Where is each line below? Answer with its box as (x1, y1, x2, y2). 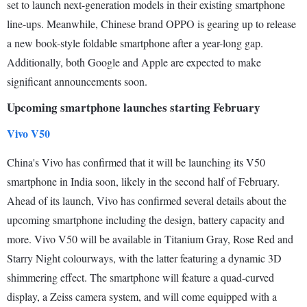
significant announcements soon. (7, 74, 147, 89)
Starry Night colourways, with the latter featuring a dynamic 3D (7, 251, 282, 266)
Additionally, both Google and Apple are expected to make (7, 55, 261, 70)
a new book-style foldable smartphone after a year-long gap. (7, 36, 263, 51)
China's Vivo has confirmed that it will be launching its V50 (7, 155, 265, 170)
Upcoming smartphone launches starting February (7, 99, 260, 116)
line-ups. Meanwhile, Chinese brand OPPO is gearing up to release (7, 16, 296, 32)
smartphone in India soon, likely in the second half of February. (7, 174, 280, 189)
